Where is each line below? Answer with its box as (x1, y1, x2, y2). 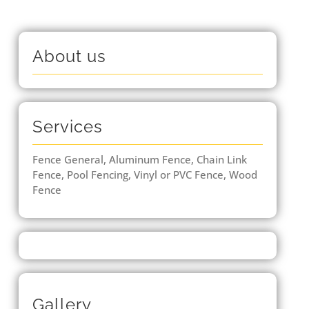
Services (32, 117, 103, 137)
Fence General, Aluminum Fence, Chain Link (32, 152, 247, 167)
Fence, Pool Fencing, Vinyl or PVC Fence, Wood (32, 168, 257, 182)
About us (32, 46, 106, 67)
